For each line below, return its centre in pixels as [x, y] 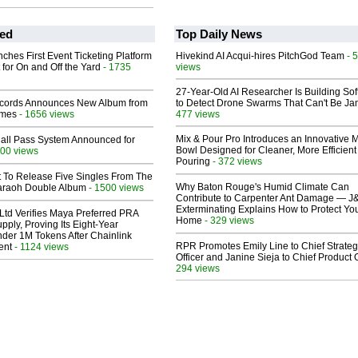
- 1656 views [46, 114]
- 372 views [236, 161]
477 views [198, 114]
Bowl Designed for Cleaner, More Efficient [266, 151]
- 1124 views [40, 247]
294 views [198, 268]
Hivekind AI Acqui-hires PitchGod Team [260, 56]
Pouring [193, 162]
